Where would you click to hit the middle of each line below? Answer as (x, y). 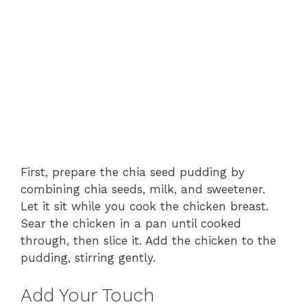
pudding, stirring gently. (88, 258)
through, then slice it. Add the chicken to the (148, 241)
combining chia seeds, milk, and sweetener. (143, 189)
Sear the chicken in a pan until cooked (131, 224)
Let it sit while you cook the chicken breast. (145, 207)
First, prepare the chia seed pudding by (133, 172)
